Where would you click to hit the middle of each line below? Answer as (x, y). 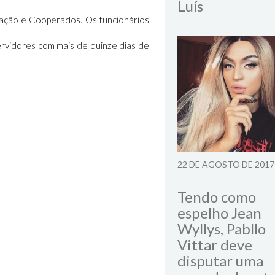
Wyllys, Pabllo (222, 229)
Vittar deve (215, 245)
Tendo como (217, 197)
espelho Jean (219, 213)
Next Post (117, 174)
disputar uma (220, 261)
